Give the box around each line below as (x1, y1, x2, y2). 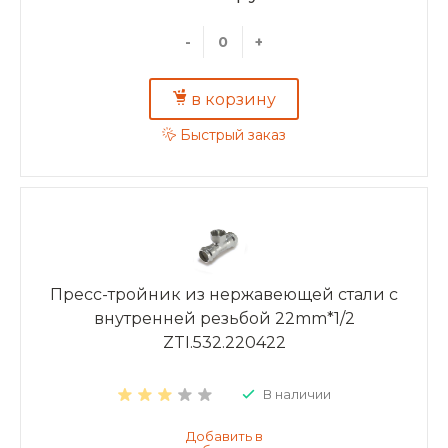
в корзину (191, 89, 276, 109)
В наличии (262, 385, 331, 402)
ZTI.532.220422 (162, 332, 286, 352)
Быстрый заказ (180, 126, 286, 145)
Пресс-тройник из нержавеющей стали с (50, 284, 398, 304)
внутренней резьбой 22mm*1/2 (93, 308, 355, 328)
